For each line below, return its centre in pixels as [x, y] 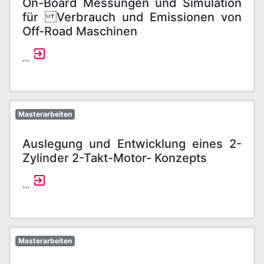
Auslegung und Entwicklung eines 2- [132, 144]
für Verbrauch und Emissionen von [132, 17]
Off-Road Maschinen [80, 31]
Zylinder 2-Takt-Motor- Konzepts [115, 158]
